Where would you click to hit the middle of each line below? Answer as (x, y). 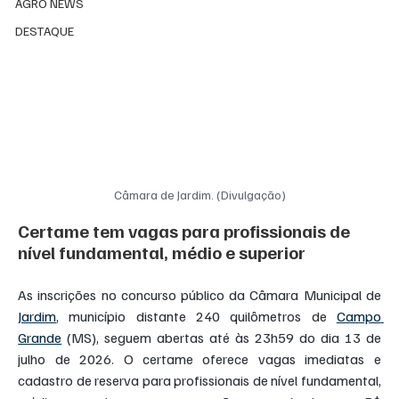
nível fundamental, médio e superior (162, 252)
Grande (40, 337)
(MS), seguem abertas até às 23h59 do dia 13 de (221, 337)
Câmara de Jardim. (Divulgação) (199, 194)
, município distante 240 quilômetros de (196, 316)
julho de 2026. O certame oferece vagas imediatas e (199, 358)
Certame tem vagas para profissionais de (186, 230)
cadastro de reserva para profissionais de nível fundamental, (199, 380)
